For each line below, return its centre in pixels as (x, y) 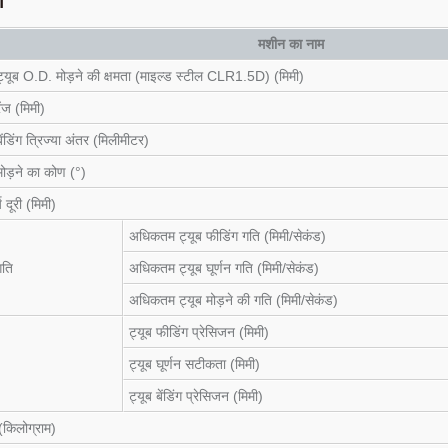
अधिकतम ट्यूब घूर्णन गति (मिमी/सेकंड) (224, 267)
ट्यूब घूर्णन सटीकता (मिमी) (194, 363)
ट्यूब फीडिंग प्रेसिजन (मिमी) (199, 331)
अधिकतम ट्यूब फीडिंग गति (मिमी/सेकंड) (227, 235)
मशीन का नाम (290, 43)
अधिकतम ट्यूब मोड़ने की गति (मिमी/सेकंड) (233, 299)
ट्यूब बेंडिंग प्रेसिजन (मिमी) (196, 395)
